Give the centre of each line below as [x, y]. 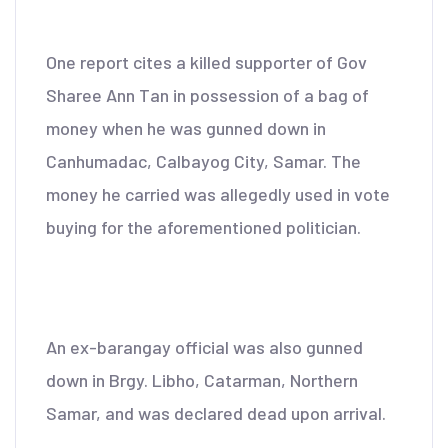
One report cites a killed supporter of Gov [206, 62]
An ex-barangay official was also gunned [204, 347]
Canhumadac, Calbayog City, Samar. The [203, 161]
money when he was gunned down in [186, 128]
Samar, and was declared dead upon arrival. [216, 413]
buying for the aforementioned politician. [203, 227]
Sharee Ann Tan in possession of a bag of [207, 95]
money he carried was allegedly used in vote [218, 194]
